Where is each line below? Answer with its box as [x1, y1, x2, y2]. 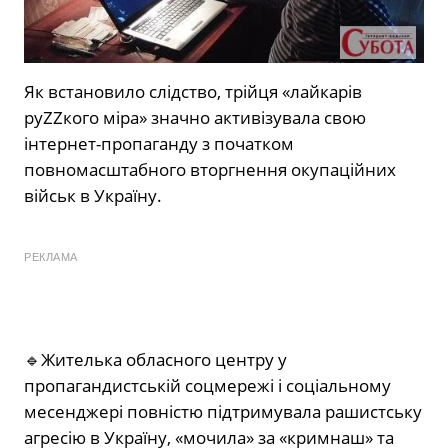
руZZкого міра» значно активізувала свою [24, 106, 366, 130]
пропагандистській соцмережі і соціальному [24, 374, 391, 398]
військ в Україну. [24, 184, 162, 208]
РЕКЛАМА [24, 251, 78, 264]
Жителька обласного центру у [41, 348, 287, 372]
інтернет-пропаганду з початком [24, 132, 294, 156]
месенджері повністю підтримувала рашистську [24, 400, 422, 424]
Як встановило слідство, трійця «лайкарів [24, 80, 362, 104]
